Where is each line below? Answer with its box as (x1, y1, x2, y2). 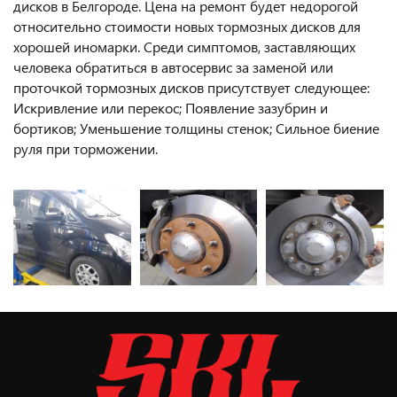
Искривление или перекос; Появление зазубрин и (13, 98, 328, 117)
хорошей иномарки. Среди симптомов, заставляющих (13, 37, 355, 56)
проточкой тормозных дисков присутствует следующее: (13, 78, 370, 97)
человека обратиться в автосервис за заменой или (13, 58, 333, 76)
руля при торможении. (13, 139, 158, 158)
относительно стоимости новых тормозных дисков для (13, 17, 361, 35)
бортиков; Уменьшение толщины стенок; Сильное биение (13, 119, 379, 137)
